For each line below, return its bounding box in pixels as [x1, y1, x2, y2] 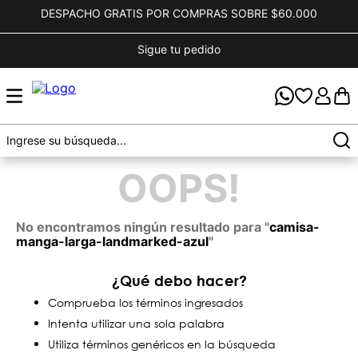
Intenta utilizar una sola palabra [48, 316, 225, 331]
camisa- [269, 219, 320, 235]
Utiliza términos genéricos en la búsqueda [48, 336, 276, 352]
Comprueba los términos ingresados [48, 295, 243, 310]
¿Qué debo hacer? [111, 272, 247, 289]
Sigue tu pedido [137, 42, 221, 56]
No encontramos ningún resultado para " [16, 219, 269, 235]
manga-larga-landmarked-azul [16, 233, 209, 249]
